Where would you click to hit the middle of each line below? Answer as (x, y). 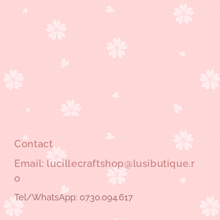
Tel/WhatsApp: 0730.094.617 (74, 197)
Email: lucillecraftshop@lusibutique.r (105, 164)
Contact (34, 144)
